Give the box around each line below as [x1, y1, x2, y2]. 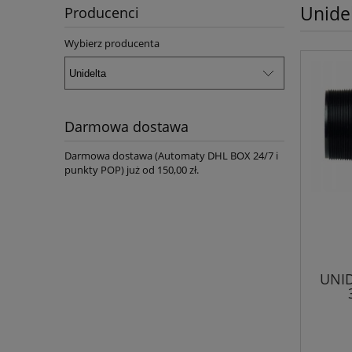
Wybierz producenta [64, 36, 159, 50]
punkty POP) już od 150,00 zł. [64, 163, 199, 178]
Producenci [64, 3, 139, 22]
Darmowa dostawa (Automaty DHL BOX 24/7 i [64, 148, 278, 163]
